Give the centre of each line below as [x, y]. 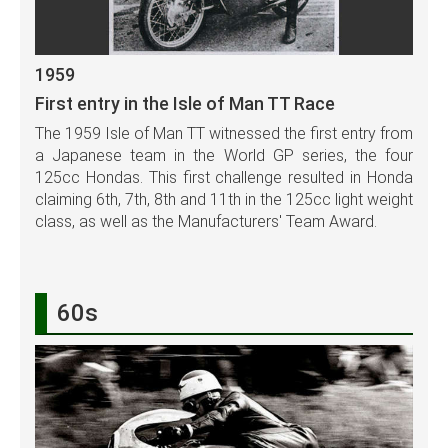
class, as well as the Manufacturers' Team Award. [206, 221]
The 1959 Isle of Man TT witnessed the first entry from [224, 133]
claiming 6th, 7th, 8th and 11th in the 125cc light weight [224, 199]
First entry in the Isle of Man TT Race [185, 103]
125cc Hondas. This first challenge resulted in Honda [224, 177]
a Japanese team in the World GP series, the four [224, 155]
